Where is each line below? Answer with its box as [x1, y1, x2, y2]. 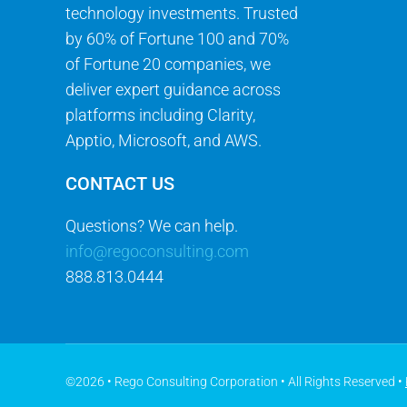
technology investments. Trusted [65, 3, 298, 23]
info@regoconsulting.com [65, 241, 249, 261]
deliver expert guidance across [65, 79, 281, 99]
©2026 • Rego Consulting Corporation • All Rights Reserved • [65, 374, 405, 390]
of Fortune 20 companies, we [65, 54, 271, 74]
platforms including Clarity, [65, 104, 255, 124]
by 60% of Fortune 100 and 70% [65, 28, 289, 48]
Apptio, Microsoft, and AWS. [65, 130, 262, 150]
